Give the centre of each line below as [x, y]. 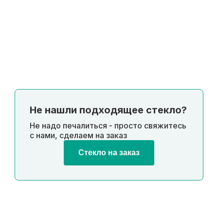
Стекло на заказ [109, 153]
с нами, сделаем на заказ [78, 135]
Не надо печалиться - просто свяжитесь [108, 126]
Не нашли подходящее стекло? [108, 110]
